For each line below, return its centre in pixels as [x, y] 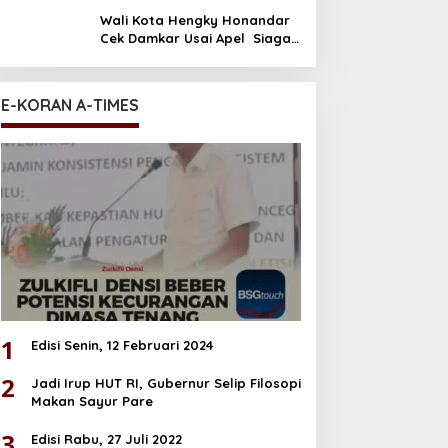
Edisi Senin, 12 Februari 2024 [121, 345]
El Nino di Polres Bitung [176, 55]
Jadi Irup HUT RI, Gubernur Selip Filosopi [165, 383]
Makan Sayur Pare [91, 401]
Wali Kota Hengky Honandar [194, 19]
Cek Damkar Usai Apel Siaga [195, 37]
